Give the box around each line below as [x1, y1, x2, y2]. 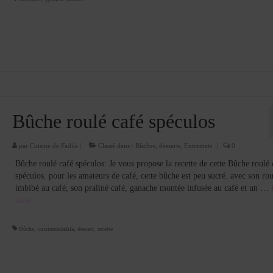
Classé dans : [96, 142, 135, 150]
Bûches [135, 142, 155, 150]
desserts [158, 142, 180, 150]
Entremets [183, 142, 212, 150]
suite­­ [15, 196, 31, 205]
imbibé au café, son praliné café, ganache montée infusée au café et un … [15, 183, 271, 193]
